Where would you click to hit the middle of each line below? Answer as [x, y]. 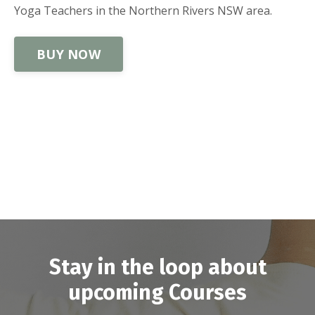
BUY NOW [69, 54]
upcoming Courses [157, 293]
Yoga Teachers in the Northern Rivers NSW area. [144, 11]
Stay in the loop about [157, 268]
